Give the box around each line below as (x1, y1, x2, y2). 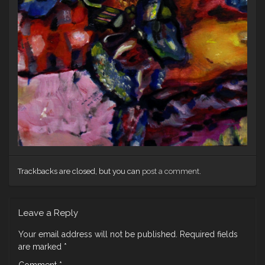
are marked (18, 241, 64, 251)
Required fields (180, 229, 238, 239)
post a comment (142, 166, 199, 176)
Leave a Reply (18, 207, 78, 218)
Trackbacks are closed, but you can (18, 166, 142, 176)
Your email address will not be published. (18, 229, 177, 239)
